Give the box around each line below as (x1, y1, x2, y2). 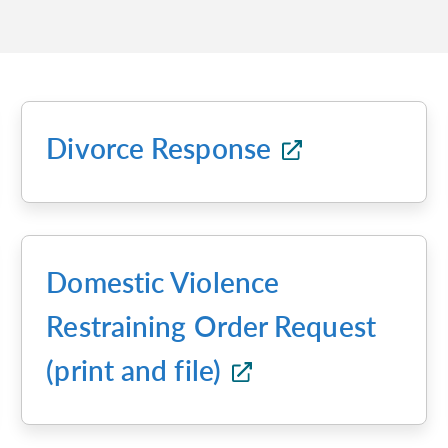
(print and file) (46, 353, 229, 387)
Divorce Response (46, 131, 279, 165)
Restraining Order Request (46, 309, 376, 343)
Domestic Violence (46, 265, 280, 299)
